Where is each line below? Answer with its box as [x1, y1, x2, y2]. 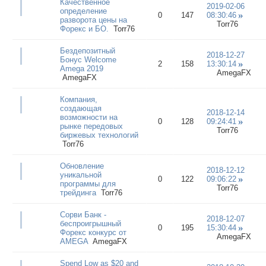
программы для [59, 179, 116, 188]
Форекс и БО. [59, 24, 109, 33]
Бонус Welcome [59, 55, 116, 64]
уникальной [59, 170, 102, 179]
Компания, [59, 94, 97, 104]
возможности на [59, 112, 118, 122]
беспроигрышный [59, 218, 121, 228]
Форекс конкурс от [59, 227, 126, 237]
